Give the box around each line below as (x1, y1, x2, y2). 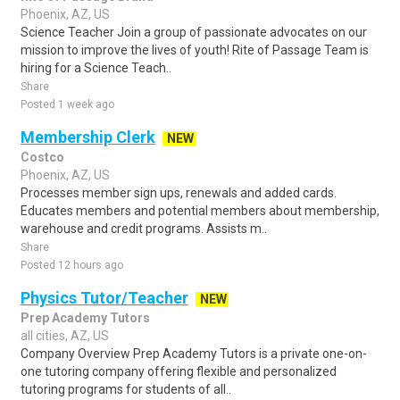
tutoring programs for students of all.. (21, 382, 231, 396)
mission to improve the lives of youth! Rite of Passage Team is (21, 43, 369, 57)
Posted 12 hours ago (21, 259, 123, 271)
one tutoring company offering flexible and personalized (21, 364, 337, 379)
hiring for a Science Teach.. (21, 61, 171, 75)
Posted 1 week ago (21, 98, 114, 111)
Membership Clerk (21, 128, 155, 146)
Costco (21, 150, 64, 164)
